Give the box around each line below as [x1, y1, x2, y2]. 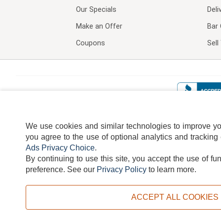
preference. [26, 165, 65, 174]
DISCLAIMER [160, 155, 192, 162]
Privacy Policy [97, 165, 147, 174]
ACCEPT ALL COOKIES [131, 193, 219, 201]
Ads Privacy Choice [26, 144, 95, 152]
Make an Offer [75, 22, 122, 31]
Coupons [75, 38, 105, 47]
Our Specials [75, 5, 116, 14]
